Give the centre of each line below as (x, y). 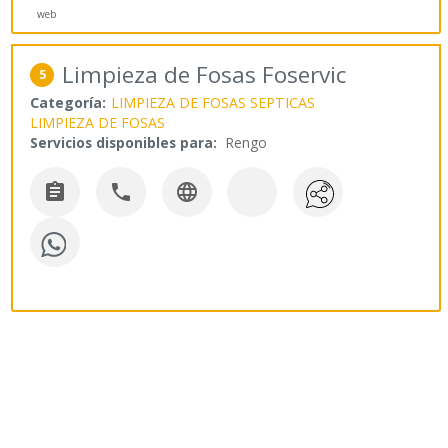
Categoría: (68, 103)
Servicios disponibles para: (124, 143)
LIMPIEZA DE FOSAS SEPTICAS (213, 103)
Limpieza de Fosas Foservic (204, 75)
